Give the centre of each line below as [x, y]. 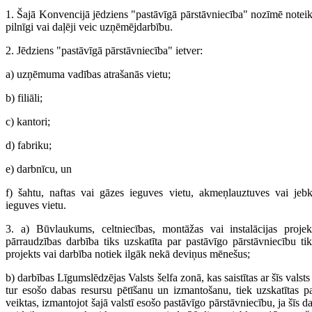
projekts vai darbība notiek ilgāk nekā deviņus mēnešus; [128, 254]
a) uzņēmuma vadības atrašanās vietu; [88, 74]
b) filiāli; [24, 98]
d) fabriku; [29, 145]
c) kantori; [28, 122]
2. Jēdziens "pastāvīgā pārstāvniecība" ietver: [104, 50]
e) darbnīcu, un [39, 169]
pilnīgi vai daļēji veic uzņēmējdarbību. [89, 27]
